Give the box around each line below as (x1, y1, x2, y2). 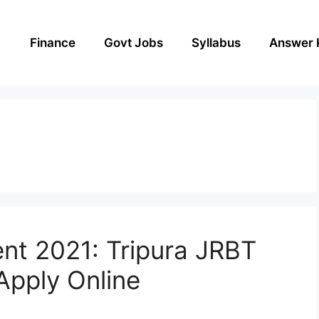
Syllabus (192, 35, 241, 50)
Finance (30, 35, 75, 50)
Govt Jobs (104, 35, 163, 50)
